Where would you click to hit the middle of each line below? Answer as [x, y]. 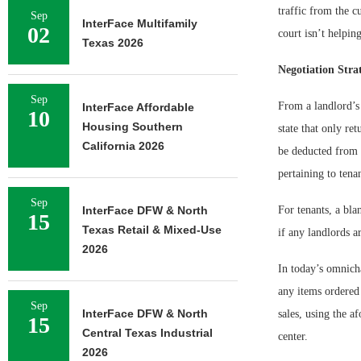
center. [293, 336]
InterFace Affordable [138, 107]
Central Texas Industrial [147, 333]
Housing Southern [133, 127]
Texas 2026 [113, 43]
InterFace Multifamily [140, 23]
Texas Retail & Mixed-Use [152, 230]
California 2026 [123, 146]
